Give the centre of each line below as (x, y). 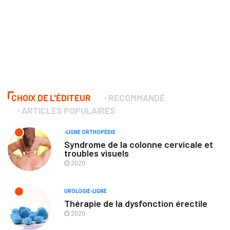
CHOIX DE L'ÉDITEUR (51, 98)
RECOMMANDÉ (137, 98)
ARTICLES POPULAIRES (69, 111)
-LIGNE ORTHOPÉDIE (90, 132)
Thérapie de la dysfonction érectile (136, 204)
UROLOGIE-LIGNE (85, 191)
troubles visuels (97, 153)
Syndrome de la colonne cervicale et (139, 145)
